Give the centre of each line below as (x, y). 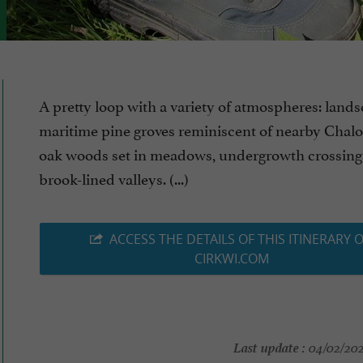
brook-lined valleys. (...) (114, 178)
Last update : (269, 346)
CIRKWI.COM (231, 259)
